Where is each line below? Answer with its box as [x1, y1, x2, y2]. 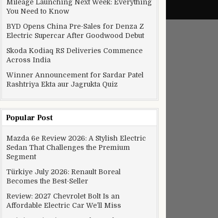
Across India [6, 56, 51, 64]
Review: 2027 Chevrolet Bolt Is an [6, 192, 120, 200]
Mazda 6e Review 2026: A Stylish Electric [6, 134, 146, 142]
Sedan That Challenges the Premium [6, 144, 130, 151]
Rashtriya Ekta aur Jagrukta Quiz [6, 80, 118, 88]
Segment [6, 153, 36, 161]
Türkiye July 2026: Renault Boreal [6, 168, 121, 176]
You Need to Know [6, 7, 69, 15]
